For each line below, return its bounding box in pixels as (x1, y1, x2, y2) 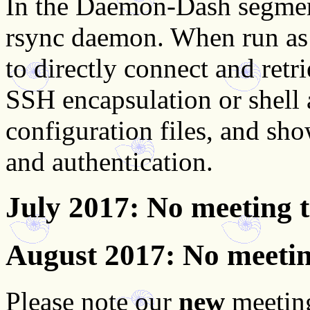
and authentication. (6, 146, 213, 176)
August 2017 (6, 239, 165, 272)
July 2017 (6, 191, 129, 224)
